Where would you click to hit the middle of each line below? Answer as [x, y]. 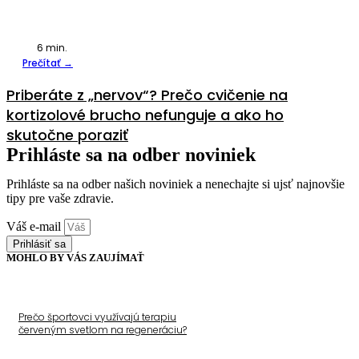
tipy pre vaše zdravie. [60, 198]
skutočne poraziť [67, 135]
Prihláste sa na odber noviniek [131, 154]
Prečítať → [48, 63]
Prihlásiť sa [39, 244]
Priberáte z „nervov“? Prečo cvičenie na [147, 95]
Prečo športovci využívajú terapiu [97, 317]
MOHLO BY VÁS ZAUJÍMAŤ [75, 257]
